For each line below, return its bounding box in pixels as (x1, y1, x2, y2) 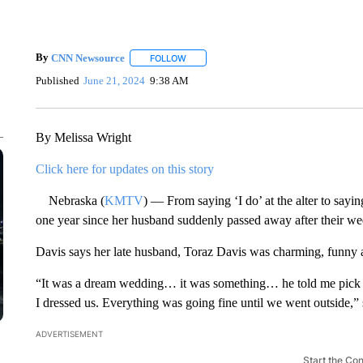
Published (35, 74, 79, 87)
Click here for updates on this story (35, 162, 214, 176)
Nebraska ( (35, 194, 105, 207)
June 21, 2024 (83, 74, 146, 87)
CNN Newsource (50, 51, 125, 64)
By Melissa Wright (35, 130, 131, 144)
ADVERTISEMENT (35, 329, 103, 339)
